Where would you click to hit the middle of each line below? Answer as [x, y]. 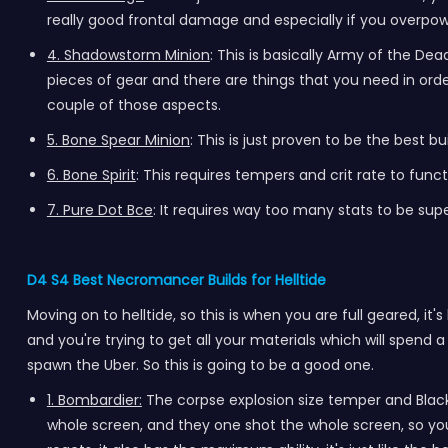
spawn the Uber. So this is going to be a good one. [200, 365]
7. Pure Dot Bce [99, 210]
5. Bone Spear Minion [118, 140]
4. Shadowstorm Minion [128, 55]
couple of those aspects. [133, 105]
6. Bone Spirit [91, 175]
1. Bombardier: [94, 400]
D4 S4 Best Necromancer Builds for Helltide [178, 280]
